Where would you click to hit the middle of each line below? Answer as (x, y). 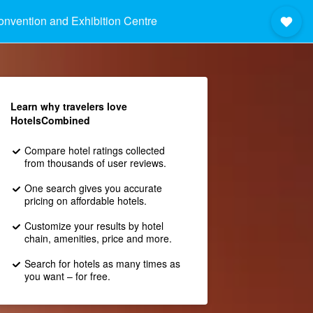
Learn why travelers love (68, 106)
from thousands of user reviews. (95, 163)
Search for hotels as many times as (102, 263)
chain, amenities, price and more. (98, 238)
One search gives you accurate (93, 188)
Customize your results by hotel (94, 226)
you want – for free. (67, 276)
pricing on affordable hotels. (85, 201)
